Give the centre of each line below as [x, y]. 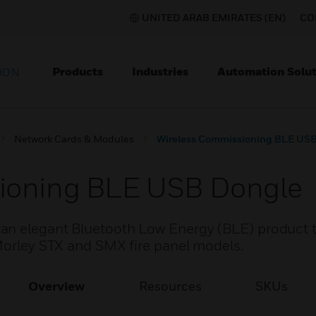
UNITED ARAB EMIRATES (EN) [214, 17]
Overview [57, 286]
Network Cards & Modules [74, 139]
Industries [160, 71]
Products [78, 71]
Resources [170, 286]
